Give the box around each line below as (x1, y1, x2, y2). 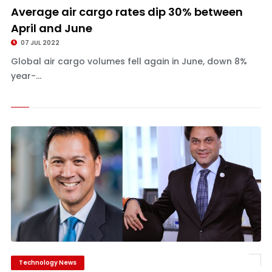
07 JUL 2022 (19, 38, 59, 47)
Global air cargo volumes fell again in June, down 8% (10, 55, 247, 67)
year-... (10, 70, 41, 82)
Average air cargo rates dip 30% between (10, 4, 243, 19)
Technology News (18, 258, 76, 267)
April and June (10, 21, 92, 36)
